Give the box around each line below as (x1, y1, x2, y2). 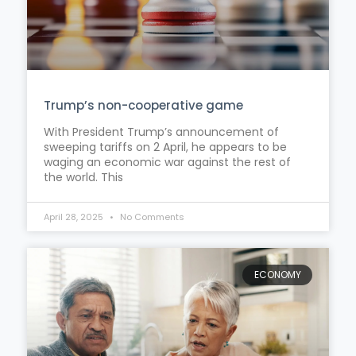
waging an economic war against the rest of (44, 153, 291, 170)
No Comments (118, 210, 184, 223)
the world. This (44, 168, 123, 185)
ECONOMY (253, 268, 301, 282)
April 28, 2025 (44, 210, 106, 223)
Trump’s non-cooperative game (44, 96, 243, 114)
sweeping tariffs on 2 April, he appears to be (44, 138, 287, 155)
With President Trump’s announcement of (44, 123, 279, 140)
